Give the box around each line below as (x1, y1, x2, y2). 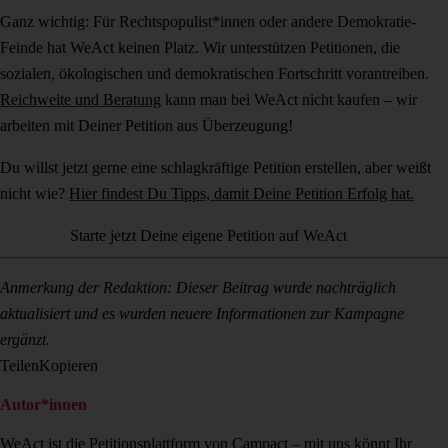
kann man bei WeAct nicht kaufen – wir (161, 91, 417, 109)
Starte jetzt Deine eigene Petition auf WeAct (69, 227, 347, 245)
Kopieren (39, 357, 98, 375)
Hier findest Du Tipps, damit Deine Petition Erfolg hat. (69, 185, 414, 203)
